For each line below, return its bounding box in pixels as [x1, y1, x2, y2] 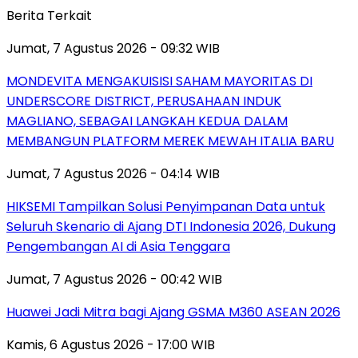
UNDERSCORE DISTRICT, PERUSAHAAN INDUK [6, 91, 281, 110]
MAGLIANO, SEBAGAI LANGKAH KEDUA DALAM [6, 111, 288, 130]
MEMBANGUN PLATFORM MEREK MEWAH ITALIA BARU [6, 131, 334, 150]
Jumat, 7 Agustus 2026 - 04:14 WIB [6, 164, 220, 183]
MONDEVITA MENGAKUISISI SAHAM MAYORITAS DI [6, 71, 312, 90]
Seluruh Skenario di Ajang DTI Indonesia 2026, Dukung [6, 217, 336, 236]
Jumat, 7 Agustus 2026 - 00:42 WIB [6, 269, 222, 288]
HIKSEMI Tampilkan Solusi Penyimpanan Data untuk [6, 197, 325, 216]
